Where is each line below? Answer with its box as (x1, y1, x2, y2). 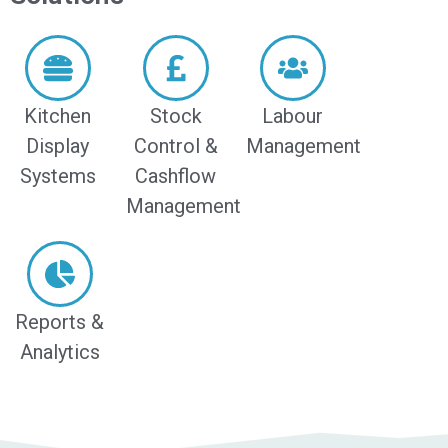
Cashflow (135, 164, 217, 188)
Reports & (15, 310, 105, 334)
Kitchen (24, 104, 92, 128)
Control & (133, 134, 218, 158)
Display (26, 134, 90, 158)
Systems (19, 164, 96, 188)
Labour (262, 104, 324, 128)
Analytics (19, 340, 100, 364)
